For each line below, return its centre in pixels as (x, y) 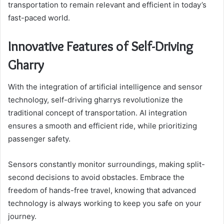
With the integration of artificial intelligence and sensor (105, 87)
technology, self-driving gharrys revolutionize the (95, 100)
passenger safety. (39, 139)
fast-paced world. (39, 17)
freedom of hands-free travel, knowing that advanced (102, 190)
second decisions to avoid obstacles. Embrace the (96, 177)
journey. (22, 216)
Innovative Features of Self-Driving (100, 46)
